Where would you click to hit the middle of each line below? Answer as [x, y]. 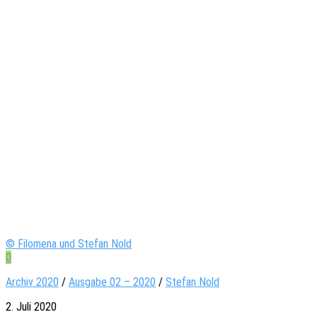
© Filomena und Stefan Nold [69, 243]
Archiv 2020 [32, 282]
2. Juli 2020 [31, 306]
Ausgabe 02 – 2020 [112, 282]
